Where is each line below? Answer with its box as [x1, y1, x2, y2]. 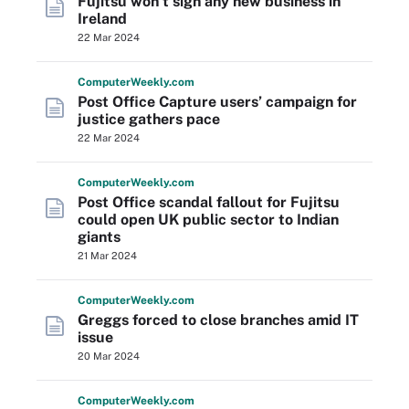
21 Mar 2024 [78, 250, 137, 261]
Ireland [78, 10, 127, 27]
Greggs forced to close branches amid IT [78, 311, 359, 329]
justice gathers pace [78, 110, 220, 128]
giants [78, 228, 121, 246]
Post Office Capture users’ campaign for [78, 93, 357, 110]
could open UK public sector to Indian [78, 211, 339, 228]
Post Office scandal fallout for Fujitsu [78, 194, 340, 211]
